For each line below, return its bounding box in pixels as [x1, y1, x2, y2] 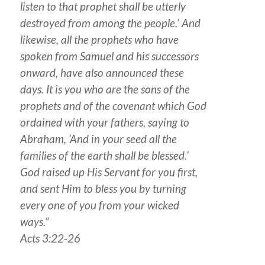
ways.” [20, 215, 49, 229]
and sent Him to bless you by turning [20, 182, 186, 196]
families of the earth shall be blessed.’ [20, 148, 189, 163]
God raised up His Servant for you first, [20, 165, 198, 179]
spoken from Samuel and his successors [20, 49, 199, 63]
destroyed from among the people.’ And [20, 16, 201, 30]
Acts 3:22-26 [20, 231, 80, 245]
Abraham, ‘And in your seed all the [20, 132, 177, 146]
